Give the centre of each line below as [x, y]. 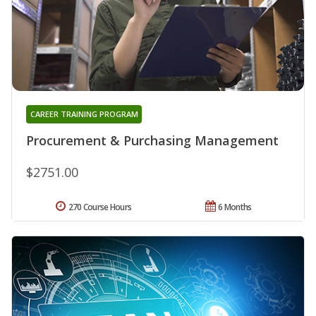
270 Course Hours [100, 207]
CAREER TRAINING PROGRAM [84, 114]
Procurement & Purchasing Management [152, 140]
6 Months [235, 207]
